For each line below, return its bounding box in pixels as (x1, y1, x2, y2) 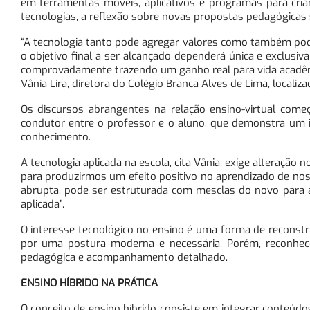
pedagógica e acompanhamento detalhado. (20, 250, 228, 264)
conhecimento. (20, 129, 91, 144)
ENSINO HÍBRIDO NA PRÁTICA (20, 275, 158, 290)
